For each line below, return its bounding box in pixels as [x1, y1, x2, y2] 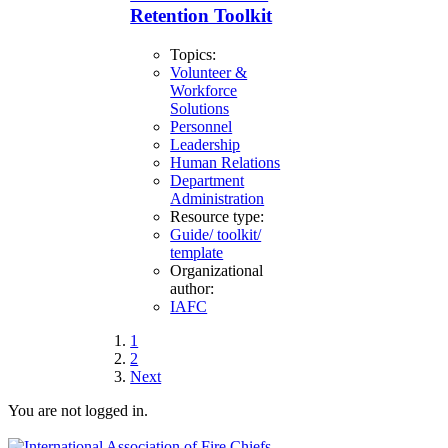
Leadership [170, 136, 241, 154]
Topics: [170, 46, 217, 64]
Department [170, 172, 245, 190]
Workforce [170, 82, 238, 100]
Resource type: [170, 208, 265, 226]
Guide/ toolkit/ [170, 226, 262, 244]
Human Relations [170, 154, 281, 172]
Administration [170, 190, 265, 208]
